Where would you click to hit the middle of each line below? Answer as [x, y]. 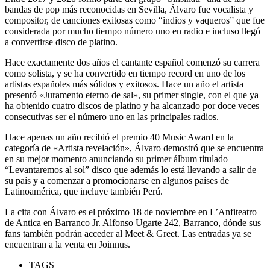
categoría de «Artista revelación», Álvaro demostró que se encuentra [134, 148]
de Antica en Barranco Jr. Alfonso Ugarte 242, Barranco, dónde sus [133, 222]
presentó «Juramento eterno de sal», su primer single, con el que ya [132, 95]
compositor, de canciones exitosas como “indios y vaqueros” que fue [135, 20]
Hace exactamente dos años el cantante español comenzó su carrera [132, 62]
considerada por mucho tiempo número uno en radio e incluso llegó [133, 31]
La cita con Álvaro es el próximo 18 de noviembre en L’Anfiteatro [131, 212]
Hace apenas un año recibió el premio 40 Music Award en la [119, 137]
